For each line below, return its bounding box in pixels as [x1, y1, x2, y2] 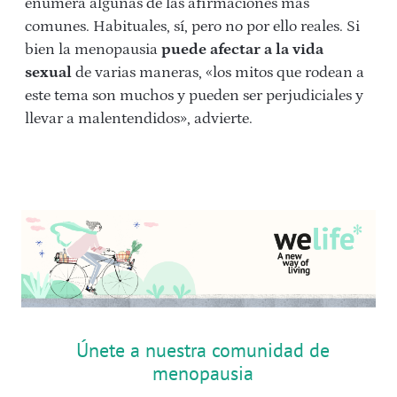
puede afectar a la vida [161, 40, 323, 58]
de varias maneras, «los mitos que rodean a [72, 63, 364, 82]
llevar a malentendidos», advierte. [25, 109, 253, 128]
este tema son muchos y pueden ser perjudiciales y [25, 86, 363, 105]
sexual [25, 63, 72, 82]
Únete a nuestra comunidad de [75, 337, 330, 362]
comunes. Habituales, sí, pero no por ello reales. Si [25, 17, 360, 35]
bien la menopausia [25, 40, 161, 58]
